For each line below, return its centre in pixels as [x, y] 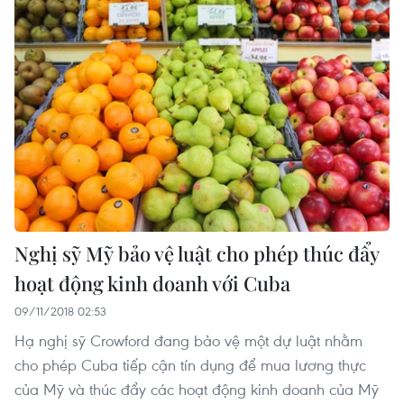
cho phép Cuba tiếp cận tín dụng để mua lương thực [190, 364]
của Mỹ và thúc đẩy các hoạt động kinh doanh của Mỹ [197, 389]
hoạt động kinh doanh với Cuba [152, 283]
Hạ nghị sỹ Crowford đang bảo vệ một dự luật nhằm [188, 340]
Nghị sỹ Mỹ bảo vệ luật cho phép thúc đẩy [197, 253]
